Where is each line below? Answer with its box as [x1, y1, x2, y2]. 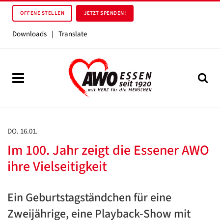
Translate [58, 29, 87, 39]
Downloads [12, 29, 47, 39]
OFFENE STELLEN [20, 9, 64, 17]
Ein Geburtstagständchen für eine [7, 189, 171, 206]
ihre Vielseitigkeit [7, 157, 107, 176]
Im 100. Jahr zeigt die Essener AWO [7, 140, 209, 160]
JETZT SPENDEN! [84, 9, 126, 17]
